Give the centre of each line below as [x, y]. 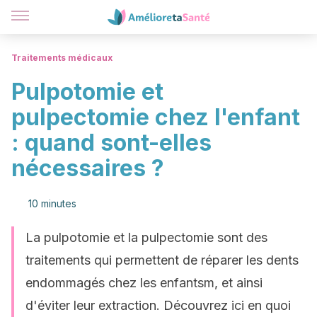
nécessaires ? [88, 168]
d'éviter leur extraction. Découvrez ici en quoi [158, 305]
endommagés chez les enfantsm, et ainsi [144, 283]
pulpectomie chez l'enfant [156, 117]
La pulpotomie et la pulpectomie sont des [146, 237]
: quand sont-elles [111, 143]
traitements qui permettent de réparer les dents [162, 260]
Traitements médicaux [62, 58]
